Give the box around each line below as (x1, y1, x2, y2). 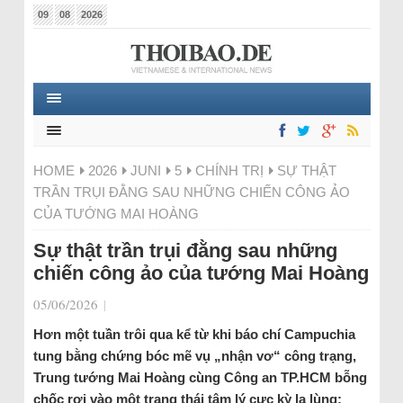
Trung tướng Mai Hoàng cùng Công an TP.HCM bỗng (32, 370, 367, 385)
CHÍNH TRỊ (194, 163, 264, 178)
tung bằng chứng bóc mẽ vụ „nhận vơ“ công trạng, (32, 348, 356, 363)
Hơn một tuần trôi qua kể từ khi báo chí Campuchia (32, 327, 355, 342)
